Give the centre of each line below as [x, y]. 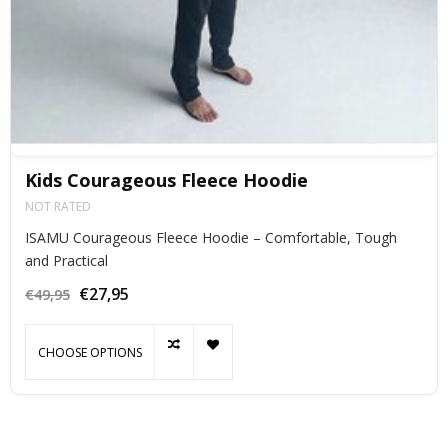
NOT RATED [58, 207]
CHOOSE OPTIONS [90, 352]
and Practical [66, 261]
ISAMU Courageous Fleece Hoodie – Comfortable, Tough [211, 238]
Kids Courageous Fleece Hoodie [166, 180]
